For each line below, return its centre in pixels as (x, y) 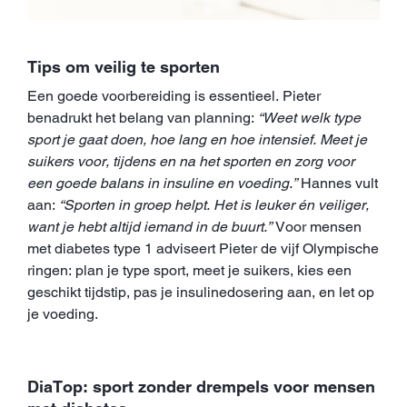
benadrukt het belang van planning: (141, 117)
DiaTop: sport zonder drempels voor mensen (201, 386)
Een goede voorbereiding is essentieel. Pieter (174, 95)
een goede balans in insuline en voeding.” (162, 183)
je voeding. (63, 313)
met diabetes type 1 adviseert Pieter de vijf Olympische (203, 248)
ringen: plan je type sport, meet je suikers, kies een (189, 270)
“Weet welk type (308, 117)
